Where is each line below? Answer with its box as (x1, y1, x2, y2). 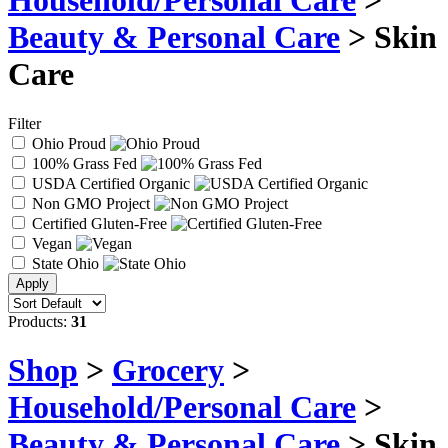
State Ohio (28, 254, 103, 272)
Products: (8, 312, 71, 330)
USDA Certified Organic (28, 174, 194, 192)
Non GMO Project (28, 194, 154, 212)
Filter (8, 114, 41, 132)
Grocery (112, 352, 224, 389)
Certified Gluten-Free (28, 214, 171, 232)
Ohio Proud (28, 134, 110, 152)
